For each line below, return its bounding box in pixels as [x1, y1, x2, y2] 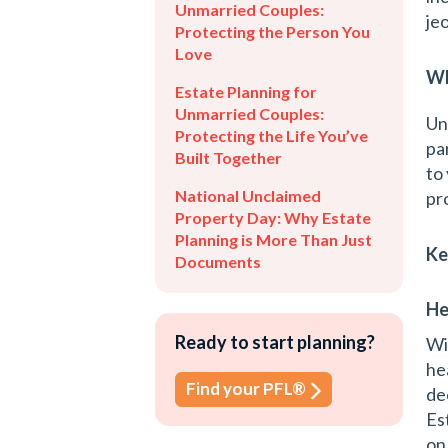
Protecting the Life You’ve [174, 126, 368, 145]
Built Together [174, 148, 282, 167]
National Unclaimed [174, 186, 321, 205]
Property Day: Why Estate [174, 208, 371, 227]
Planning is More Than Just [174, 230, 372, 249]
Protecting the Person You [174, 22, 370, 41]
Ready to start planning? [174, 331, 375, 353]
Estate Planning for [174, 82, 317, 101]
